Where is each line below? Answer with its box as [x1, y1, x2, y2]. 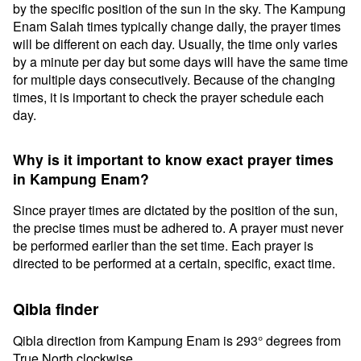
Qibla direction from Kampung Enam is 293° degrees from [13, 331, 341, 350]
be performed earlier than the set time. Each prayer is [13, 236, 313, 255]
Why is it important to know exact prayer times [13, 149, 334, 169]
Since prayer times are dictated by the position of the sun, [13, 201, 338, 219]
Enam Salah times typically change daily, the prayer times [13, 17, 341, 35]
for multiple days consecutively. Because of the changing [13, 70, 335, 89]
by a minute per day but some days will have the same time [13, 52, 348, 71]
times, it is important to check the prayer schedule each [13, 88, 324, 106]
